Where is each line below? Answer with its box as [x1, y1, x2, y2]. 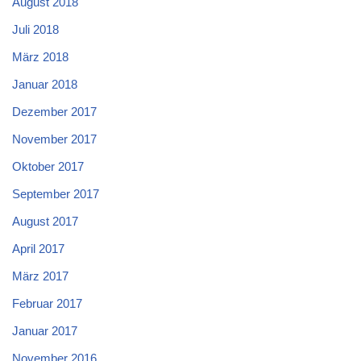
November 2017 [12, 132, 97, 147]
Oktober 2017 [12, 160, 84, 174]
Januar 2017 [12, 324, 77, 338]
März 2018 [12, 50, 68, 64]
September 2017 [12, 187, 99, 201]
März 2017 [12, 269, 68, 284]
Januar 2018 [12, 77, 77, 92]
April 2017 [12, 242, 64, 256]
